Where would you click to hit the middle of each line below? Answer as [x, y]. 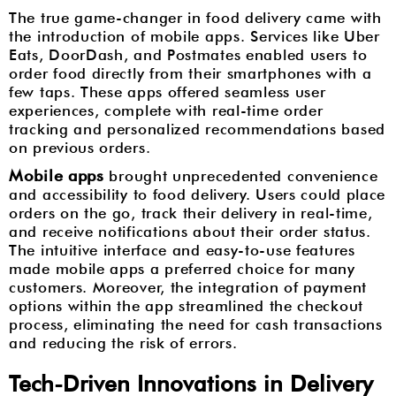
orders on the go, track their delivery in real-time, [191, 213]
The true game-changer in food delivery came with [195, 18]
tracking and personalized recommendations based [197, 129]
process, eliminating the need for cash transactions [196, 324]
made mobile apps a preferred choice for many [182, 269]
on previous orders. [80, 148]
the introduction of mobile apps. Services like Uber [194, 36]
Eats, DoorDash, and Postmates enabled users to [188, 55]
